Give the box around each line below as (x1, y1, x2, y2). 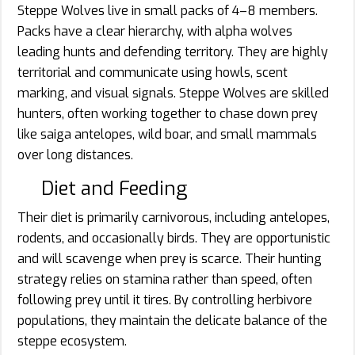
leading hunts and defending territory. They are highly (17, 44, 328, 61)
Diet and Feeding (41, 176, 187, 202)
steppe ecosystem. (17, 333, 127, 350)
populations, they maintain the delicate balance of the (17, 312, 327, 330)
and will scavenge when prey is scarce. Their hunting (17, 250, 322, 268)
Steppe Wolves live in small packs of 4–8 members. (17, 2, 318, 20)
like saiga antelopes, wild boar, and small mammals (17, 126, 317, 143)
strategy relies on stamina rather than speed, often (17, 271, 312, 288)
